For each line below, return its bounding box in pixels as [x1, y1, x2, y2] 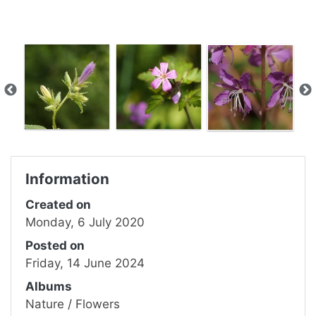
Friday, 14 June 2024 [25, 255, 145, 270]
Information [25, 169, 109, 188]
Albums [25, 279, 72, 293]
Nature [25, 296, 64, 311]
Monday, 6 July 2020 [25, 214, 145, 229]
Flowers [75, 296, 120, 311]
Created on [25, 197, 91, 212]
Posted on [25, 238, 85, 253]
